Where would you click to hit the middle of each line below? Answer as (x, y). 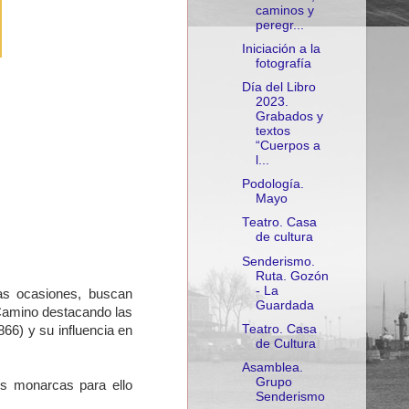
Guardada (284, 305)
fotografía (283, 63)
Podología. (273, 184)
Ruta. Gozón (292, 276)
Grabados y (289, 117)
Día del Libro (278, 88)
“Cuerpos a (288, 146)
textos (273, 131)
